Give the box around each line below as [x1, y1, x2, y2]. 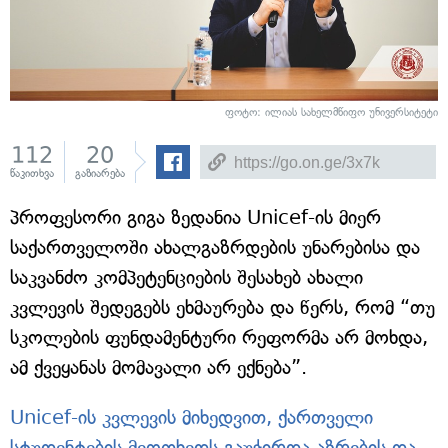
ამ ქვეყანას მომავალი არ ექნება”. [10, 356, 307, 379]
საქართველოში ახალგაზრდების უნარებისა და [10, 236, 420, 259]
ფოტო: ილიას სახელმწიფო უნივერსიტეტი [225, 106, 438, 119]
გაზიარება [75, 167, 125, 180]
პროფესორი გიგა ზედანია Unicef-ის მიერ [10, 206, 381, 229]
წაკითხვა [10, 167, 54, 180]
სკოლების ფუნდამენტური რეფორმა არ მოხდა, [10, 326, 428, 349]
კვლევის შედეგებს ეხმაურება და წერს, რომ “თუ [10, 296, 435, 319]
